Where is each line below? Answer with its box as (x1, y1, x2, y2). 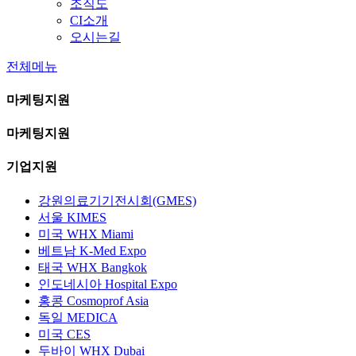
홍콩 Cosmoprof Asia (38, 293, 149, 308)
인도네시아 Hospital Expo (38, 277, 177, 291)
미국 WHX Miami (38, 226, 133, 241)
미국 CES (38, 327, 91, 341)
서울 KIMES (38, 210, 106, 224)
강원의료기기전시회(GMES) (38, 193, 196, 207)
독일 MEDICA (38, 310, 118, 324)
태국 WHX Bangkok (38, 260, 147, 274)
